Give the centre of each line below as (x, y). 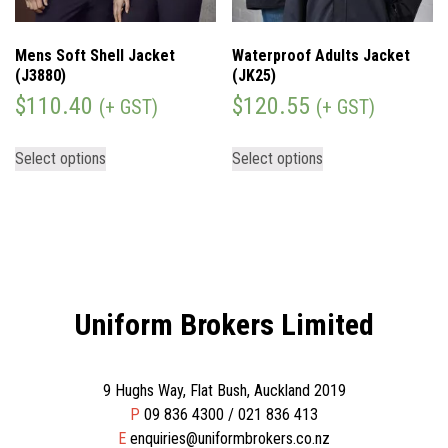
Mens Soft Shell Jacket (95, 56)
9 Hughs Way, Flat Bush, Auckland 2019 (224, 391)
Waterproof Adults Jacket (321, 56)
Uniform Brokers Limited (224, 325)
